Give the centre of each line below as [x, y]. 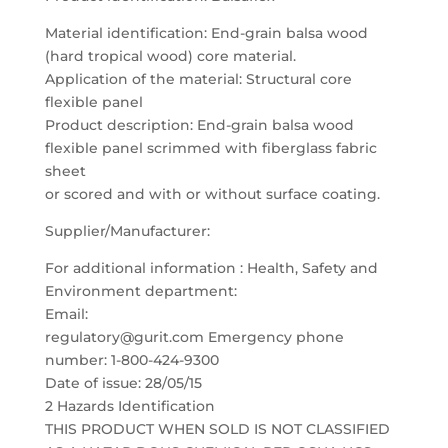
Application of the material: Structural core [198, 79]
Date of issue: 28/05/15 [123, 383]
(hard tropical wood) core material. [170, 56]
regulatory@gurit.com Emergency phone [194, 337]
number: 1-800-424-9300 [131, 360]
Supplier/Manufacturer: [127, 231]
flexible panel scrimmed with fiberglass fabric [210, 148]
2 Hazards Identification [129, 406]
